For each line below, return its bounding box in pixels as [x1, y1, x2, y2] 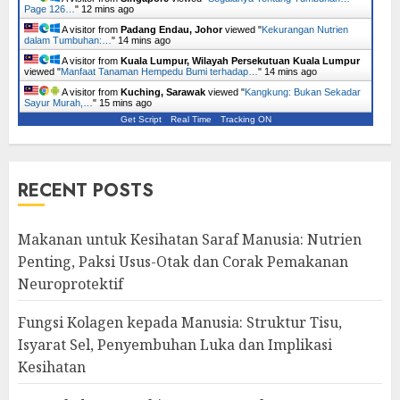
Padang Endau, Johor [121, 24, 222, 35]
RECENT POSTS [18, 178, 154, 204]
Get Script [120, 114, 162, 124]
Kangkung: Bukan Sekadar [245, 87, 361, 97]
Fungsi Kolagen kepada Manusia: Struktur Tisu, [18, 312, 342, 332]
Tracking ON [220, 114, 271, 124]
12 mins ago [81, 4, 134, 14]
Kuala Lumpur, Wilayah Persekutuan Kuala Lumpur [121, 55, 360, 66]
